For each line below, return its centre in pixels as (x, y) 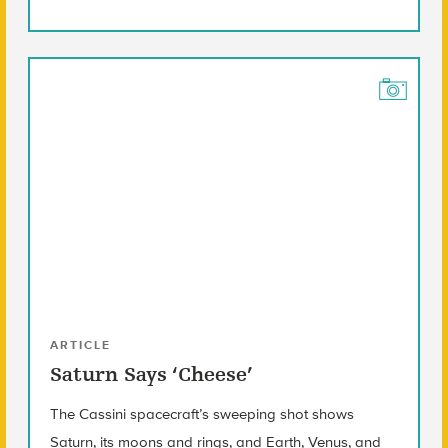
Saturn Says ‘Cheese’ (151, 374)
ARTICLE (80, 344)
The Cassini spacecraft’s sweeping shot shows (201, 413)
